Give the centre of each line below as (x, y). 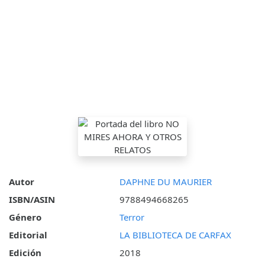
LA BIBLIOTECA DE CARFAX (175, 235)
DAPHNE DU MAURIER (165, 182)
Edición (25, 253)
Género (25, 217)
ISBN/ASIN (32, 200)
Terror (132, 217)
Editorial (28, 235)
